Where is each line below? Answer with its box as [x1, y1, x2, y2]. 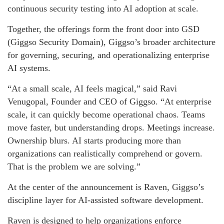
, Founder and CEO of [46, 96, 129, 107]
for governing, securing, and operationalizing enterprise [7, 50, 209, 60]
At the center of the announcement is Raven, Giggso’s [7, 182, 204, 192]
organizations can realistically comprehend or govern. [7, 148, 202, 159]
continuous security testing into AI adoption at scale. [7, 3, 198, 14]
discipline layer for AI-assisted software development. [7, 195, 203, 205]
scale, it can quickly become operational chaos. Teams [7, 109, 205, 120]
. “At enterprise [155, 96, 211, 107]
